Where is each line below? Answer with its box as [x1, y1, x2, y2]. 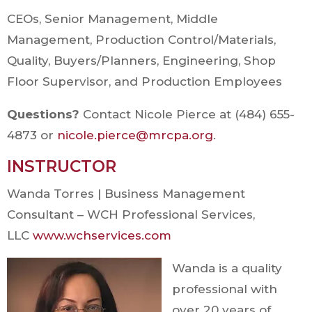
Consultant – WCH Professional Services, [7, 207, 255, 221]
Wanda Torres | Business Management [7, 186, 245, 201]
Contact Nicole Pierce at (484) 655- [79, 107, 295, 121]
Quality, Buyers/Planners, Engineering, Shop [7, 53, 276, 68]
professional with [172, 281, 277, 296]
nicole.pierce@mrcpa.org [57, 127, 213, 142]
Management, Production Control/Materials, [7, 32, 276, 47]
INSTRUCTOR [7, 156, 120, 176]
